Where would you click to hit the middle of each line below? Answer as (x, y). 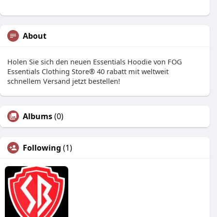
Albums (38, 116)
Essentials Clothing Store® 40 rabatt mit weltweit (88, 71)
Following (42, 148)
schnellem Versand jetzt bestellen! (64, 81)
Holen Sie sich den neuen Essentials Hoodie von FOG (95, 62)
